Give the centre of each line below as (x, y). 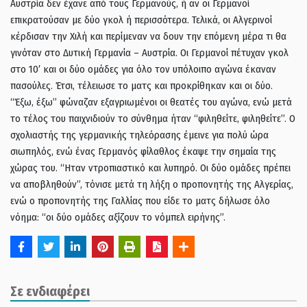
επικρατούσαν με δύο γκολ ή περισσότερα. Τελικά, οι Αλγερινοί (141, 20)
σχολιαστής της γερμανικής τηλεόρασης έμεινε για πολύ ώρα (139, 135)
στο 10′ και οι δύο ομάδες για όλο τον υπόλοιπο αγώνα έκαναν (143, 69)
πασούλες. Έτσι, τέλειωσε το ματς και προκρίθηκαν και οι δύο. (142, 85)
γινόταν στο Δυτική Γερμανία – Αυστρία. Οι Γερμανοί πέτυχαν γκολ (149, 52)
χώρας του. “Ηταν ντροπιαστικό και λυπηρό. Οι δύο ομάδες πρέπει (150, 168)
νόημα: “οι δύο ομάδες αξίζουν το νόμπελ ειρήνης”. (118, 217)
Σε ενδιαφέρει (50, 291)
